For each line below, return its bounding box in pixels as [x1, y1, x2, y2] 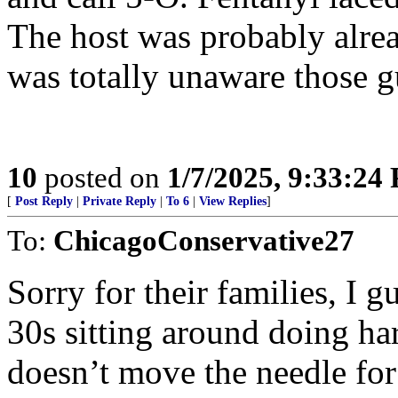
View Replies [199, 195, 267, 208]
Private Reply [83, 195, 156, 208]
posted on [37, 161, 167, 194]
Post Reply [15, 195, 73, 208]
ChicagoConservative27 [53, 224, 354, 257]
